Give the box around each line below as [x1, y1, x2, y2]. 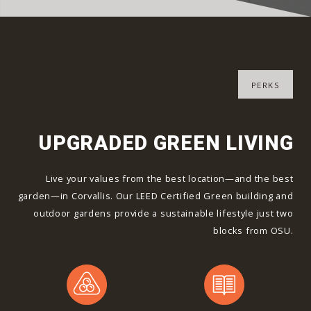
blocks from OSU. [212, 224, 294, 237]
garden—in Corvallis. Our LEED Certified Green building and [17, 190, 294, 203]
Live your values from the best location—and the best [45, 172, 294, 185]
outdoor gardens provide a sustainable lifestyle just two [33, 207, 294, 220]
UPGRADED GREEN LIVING [39, 131, 294, 155]
